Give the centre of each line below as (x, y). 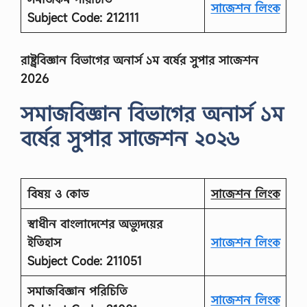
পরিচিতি (108, 291)
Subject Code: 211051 (84, 260)
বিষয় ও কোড (58, 193)
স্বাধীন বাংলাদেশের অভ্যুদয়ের (95, 223)
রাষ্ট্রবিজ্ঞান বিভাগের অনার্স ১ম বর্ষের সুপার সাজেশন (139, 60)
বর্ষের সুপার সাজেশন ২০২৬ (130, 138)
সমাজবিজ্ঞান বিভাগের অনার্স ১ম (152, 113)
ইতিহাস (44, 242)
